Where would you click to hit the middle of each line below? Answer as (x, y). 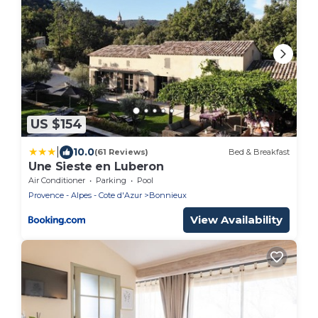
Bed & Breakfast (259, 152)
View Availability (236, 219)
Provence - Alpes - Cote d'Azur (85, 195)
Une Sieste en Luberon (96, 166)
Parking (111, 180)
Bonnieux (168, 195)
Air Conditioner (57, 180)
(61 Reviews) (121, 152)
